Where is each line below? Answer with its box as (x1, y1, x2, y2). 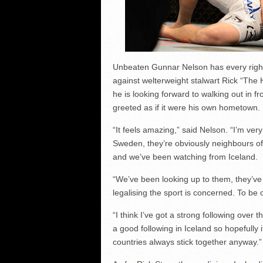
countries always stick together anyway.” (112, 237, 262, 247)
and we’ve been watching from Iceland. (112, 152, 258, 161)
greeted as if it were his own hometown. (112, 103, 260, 112)
